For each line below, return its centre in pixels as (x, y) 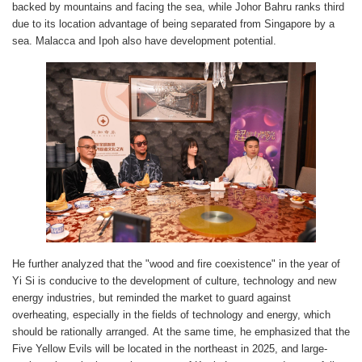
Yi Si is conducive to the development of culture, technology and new (174, 280)
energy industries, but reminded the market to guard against (152, 297)
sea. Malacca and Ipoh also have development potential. (144, 40)
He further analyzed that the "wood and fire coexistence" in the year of (176, 263)
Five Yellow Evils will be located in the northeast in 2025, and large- (170, 348)
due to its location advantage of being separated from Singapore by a (173, 23)
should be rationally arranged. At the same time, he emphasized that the (181, 331)
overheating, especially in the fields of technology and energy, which (171, 314)
